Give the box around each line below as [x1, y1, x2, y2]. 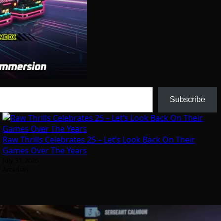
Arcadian [2, 164, 29, 174]
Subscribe [170, 95, 205, 104]
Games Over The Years [2, 145, 87, 156]
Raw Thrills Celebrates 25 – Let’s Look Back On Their [2, 134, 195, 145]
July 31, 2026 [2, 155, 39, 165]
